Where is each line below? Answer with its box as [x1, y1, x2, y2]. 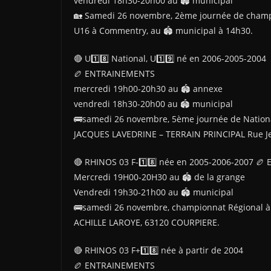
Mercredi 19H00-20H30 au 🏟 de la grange [74, 171, 245, 183]
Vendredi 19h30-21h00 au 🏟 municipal [74, 186, 233, 198]
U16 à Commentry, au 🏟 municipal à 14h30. [74, 25, 253, 36]
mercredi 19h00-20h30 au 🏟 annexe [74, 83, 223, 94]
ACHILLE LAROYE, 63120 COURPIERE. [74, 217, 220, 228]
